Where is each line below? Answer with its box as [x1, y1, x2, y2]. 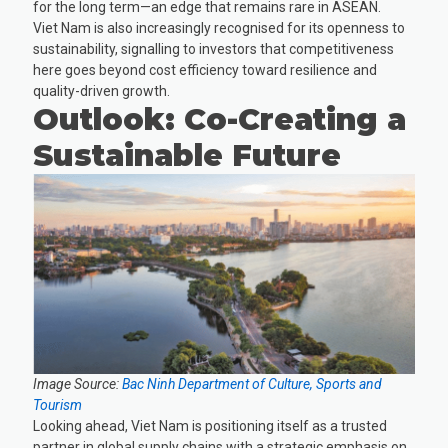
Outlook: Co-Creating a [33, 101, 407, 139]
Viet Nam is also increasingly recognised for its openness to [33, 20, 406, 37]
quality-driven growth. [33, 83, 171, 100]
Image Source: [33, 375, 123, 392]
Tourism [33, 396, 83, 413]
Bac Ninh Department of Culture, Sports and [122, 375, 383, 392]
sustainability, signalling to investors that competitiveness [33, 41, 395, 58]
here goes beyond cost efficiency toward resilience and [33, 62, 378, 79]
